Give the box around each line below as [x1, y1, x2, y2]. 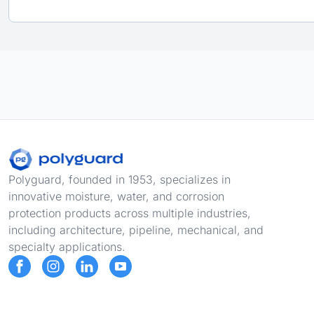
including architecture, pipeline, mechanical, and [8, 223, 264, 237]
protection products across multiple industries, [8, 206, 251, 220]
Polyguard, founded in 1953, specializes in [8, 172, 231, 186]
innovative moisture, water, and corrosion [8, 189, 224, 203]
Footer [8, 149, 41, 163]
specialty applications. [8, 240, 125, 254]
